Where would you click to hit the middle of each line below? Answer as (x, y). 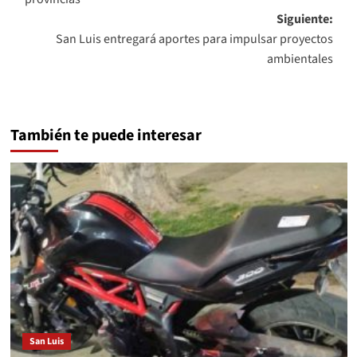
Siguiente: (304, 20)
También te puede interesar (106, 136)
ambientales (300, 59)
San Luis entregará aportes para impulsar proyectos (194, 39)
